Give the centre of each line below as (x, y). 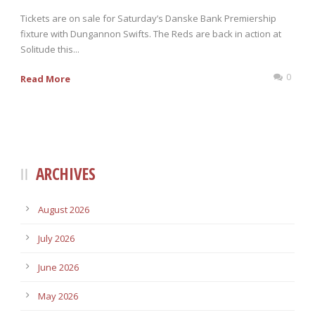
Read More (45, 79)
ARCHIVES (66, 174)
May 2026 (58, 296)
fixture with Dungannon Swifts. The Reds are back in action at (151, 34)
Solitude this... (50, 50)
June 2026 (58, 268)
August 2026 (64, 210)
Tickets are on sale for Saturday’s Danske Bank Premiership (148, 19)
